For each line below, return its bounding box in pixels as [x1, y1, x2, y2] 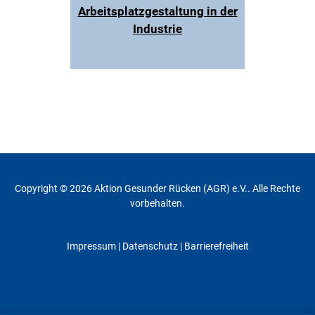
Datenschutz [122, 240, 178, 252]
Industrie [133, 22, 182, 36]
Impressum [66, 240, 116, 252]
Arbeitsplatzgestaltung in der [77, 4, 238, 18]
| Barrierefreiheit [177, 240, 249, 252]
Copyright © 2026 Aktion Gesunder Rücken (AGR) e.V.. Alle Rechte [15, 183, 300, 194]
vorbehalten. [130, 198, 185, 209]
